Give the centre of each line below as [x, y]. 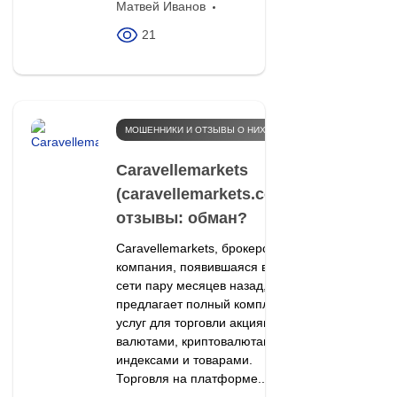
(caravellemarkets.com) [204, 194]
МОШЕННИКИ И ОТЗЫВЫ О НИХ [195, 129]
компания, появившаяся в [191, 266]
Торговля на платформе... [192, 378]
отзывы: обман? [181, 218]
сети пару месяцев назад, [191, 285]
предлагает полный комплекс [202, 304]
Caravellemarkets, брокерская [202, 248]
